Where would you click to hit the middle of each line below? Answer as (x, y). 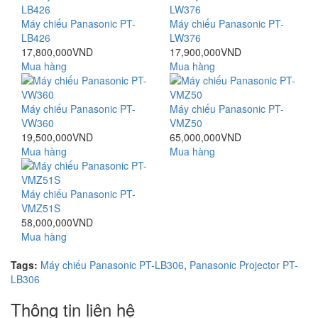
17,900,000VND (205, 51)
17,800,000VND (57, 51)
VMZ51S (41, 208)
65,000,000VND (205, 137)
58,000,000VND (57, 222)
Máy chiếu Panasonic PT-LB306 (112, 264)
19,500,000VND (57, 137)
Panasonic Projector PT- (244, 264)
